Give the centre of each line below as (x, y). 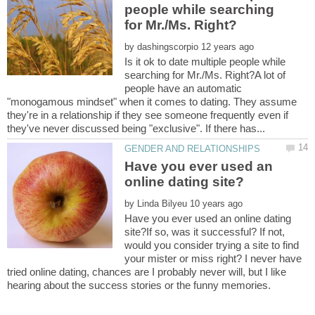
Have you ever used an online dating (208, 219)
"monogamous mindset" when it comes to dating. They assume (152, 101)
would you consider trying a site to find (212, 245)
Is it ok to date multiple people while (205, 61)
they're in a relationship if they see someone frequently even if (148, 115)
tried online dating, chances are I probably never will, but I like (147, 272)
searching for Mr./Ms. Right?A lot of (205, 75)
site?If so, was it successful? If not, (205, 232)
